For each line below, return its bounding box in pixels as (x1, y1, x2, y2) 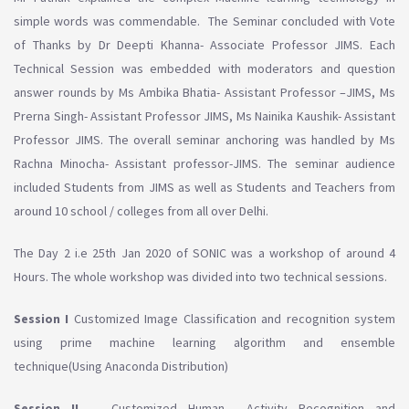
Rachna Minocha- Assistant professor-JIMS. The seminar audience (14, 155, 395, 173)
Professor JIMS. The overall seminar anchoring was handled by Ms (14, 131, 395, 149)
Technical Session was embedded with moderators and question (14, 60, 395, 78)
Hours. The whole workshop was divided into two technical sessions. (14, 268, 390, 286)
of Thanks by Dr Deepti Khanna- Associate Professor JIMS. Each (14, 37, 395, 54)
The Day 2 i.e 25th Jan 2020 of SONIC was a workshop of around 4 (14, 245, 395, 262)
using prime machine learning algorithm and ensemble (14, 334, 395, 351)
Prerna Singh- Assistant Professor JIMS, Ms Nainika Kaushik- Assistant (14, 108, 395, 125)
